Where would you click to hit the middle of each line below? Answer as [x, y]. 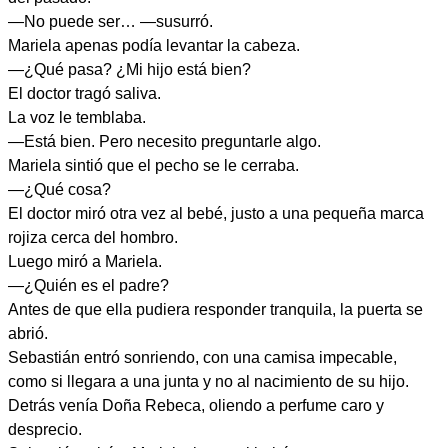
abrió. [28, 333]
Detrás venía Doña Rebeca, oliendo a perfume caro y [196, 405]
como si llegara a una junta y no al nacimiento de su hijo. [208, 381]
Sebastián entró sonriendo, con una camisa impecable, [202, 357]
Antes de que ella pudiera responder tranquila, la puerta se [215, 309]
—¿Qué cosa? [59, 189]
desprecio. [45, 429]
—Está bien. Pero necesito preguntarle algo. [164, 141]
